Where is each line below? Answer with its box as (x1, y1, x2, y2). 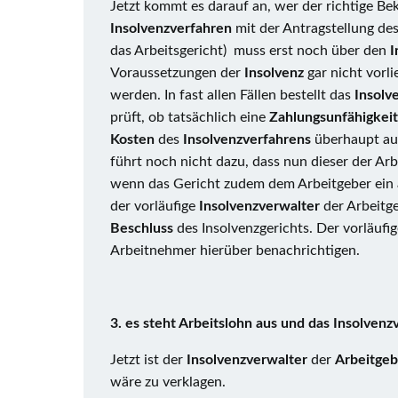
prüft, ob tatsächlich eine (110, 110, 269, 124)
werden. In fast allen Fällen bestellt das (110, 88, 354, 102)
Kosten (110, 132, 158, 147)
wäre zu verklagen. (110, 375, 226, 389)
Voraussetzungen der (110, 66, 244, 80)
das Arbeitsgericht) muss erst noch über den (110, 44, 390, 58)
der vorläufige (110, 199, 199, 213)
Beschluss (110, 221, 177, 235)
